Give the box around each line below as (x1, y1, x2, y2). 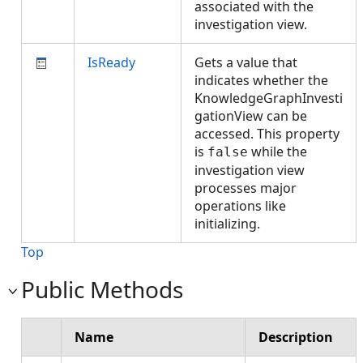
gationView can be (194, 107, 307, 125)
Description (258, 328, 333, 346)
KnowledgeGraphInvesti (194, 89, 343, 107)
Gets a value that (194, 53, 297, 71)
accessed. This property (194, 125, 340, 143)
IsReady (88, 53, 135, 71)
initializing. (194, 215, 267, 233)
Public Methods (21, 274, 183, 305)
